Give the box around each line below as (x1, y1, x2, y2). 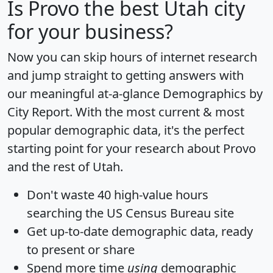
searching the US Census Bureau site (27, 205, 234, 222)
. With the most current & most (69, 104, 244, 121)
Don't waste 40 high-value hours (27, 186, 208, 204)
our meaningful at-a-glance (7, 85, 163, 102)
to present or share (27, 241, 135, 258)
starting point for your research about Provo (7, 140, 256, 157)
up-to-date (50, 223, 108, 240)
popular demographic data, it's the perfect (7, 122, 244, 139)
